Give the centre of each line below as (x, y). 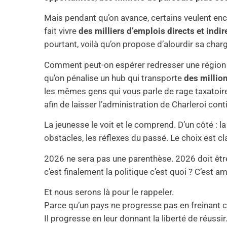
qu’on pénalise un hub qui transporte (114, 78)
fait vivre (62, 31)
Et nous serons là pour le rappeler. (109, 192)
